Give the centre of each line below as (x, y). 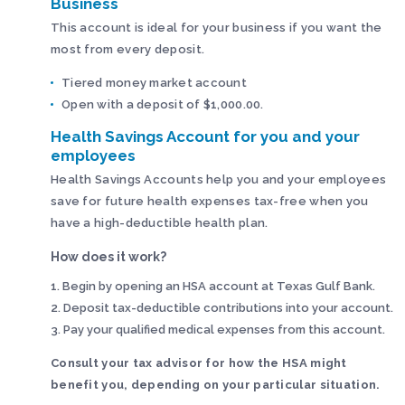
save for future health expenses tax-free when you (210, 201)
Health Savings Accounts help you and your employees (219, 179)
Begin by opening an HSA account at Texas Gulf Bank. (219, 286)
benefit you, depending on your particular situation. (216, 385)
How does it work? (110, 256)
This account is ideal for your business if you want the (217, 27)
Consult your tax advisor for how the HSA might (199, 363)
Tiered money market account (156, 82)
